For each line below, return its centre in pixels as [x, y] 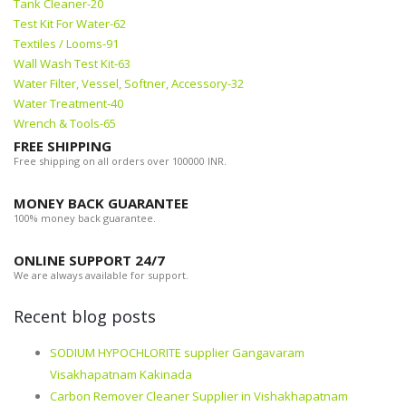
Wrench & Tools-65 [65, 124]
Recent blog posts [85, 317]
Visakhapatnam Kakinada [121, 375]
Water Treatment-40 [68, 104]
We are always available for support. [101, 275]
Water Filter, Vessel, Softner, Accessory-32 [129, 84]
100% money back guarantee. [85, 218]
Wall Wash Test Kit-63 [72, 64]
